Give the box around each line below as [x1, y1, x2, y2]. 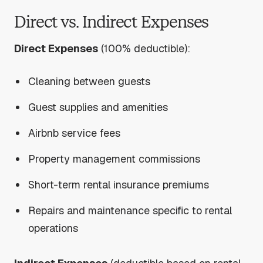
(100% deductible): [98, 41, 190, 55]
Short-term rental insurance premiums [28, 177, 210, 191]
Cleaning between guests [28, 74, 151, 88]
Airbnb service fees [28, 126, 121, 140]
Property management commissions [28, 151, 201, 166]
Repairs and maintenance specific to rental [28, 203, 232, 217]
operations [28, 221, 79, 235]
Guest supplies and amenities [28, 100, 168, 114]
